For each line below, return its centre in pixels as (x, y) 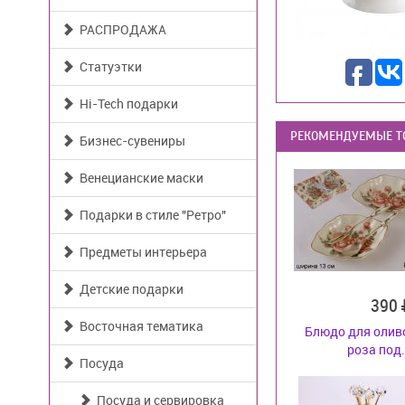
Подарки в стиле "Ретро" (150, 215)
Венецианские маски (139, 178)
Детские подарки (129, 289)
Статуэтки (108, 66)
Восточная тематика (139, 326)
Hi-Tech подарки (126, 104)
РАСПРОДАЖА (120, 29)
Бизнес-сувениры (130, 141)
